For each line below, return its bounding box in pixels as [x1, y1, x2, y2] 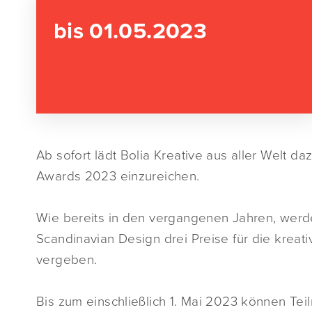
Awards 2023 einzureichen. [36, 169, 200, 184]
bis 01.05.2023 [53, 18, 208, 45]
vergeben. [36, 252, 97, 267]
